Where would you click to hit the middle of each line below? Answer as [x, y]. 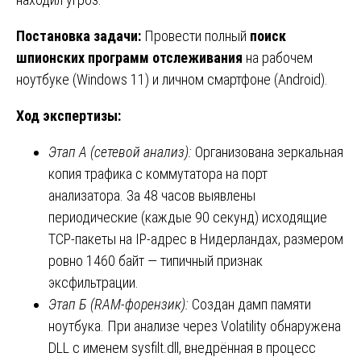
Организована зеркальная [269, 152]
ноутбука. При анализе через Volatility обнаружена [195, 326]
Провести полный [197, 36]
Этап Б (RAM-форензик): [120, 305]
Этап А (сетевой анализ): [122, 152]
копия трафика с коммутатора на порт [158, 174]
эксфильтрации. [93, 283]
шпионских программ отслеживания [129, 58]
